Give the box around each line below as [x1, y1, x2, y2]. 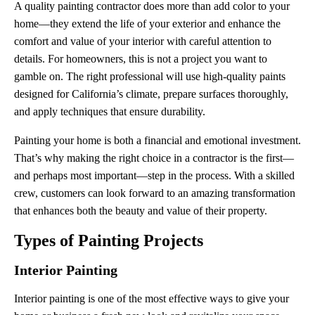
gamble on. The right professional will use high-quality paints [14, 70, 285, 82]
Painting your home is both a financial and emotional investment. [14, 134, 301, 146]
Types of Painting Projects [14, 231, 203, 250]
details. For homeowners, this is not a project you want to [14, 53, 267, 65]
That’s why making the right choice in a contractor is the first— [14, 152, 294, 164]
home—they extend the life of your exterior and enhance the [14, 18, 281, 30]
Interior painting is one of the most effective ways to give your [14, 292, 289, 304]
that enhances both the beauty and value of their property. [14, 205, 267, 217]
